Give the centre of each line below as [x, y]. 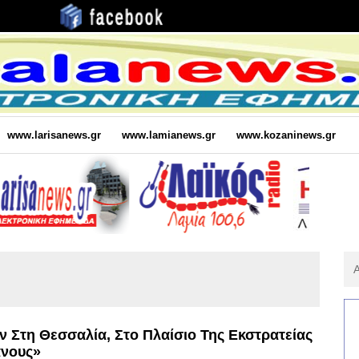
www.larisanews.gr [54, 135]
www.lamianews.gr [168, 135]
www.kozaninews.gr [286, 135]
